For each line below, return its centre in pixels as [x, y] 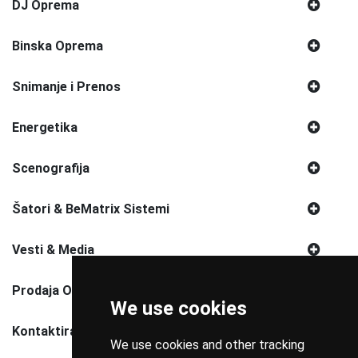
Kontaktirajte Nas [66, 331]
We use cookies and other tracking [207, 345]
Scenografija [51, 168]
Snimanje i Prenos [66, 86]
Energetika [45, 127]
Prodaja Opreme [61, 290]
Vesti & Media [53, 249]
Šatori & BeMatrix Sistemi [91, 209]
